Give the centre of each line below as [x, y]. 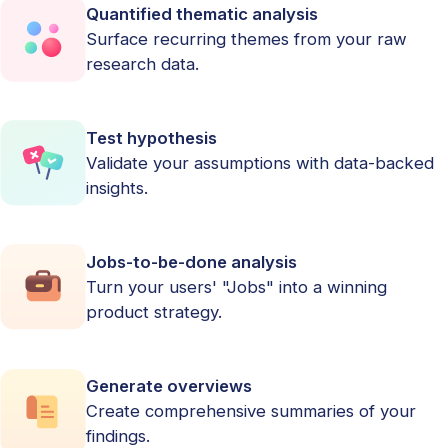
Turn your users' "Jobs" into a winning [236, 286]
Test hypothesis [151, 137]
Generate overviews [168, 386]
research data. [142, 63]
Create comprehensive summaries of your [250, 411]
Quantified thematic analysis [201, 13]
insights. [116, 187]
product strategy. [153, 311]
